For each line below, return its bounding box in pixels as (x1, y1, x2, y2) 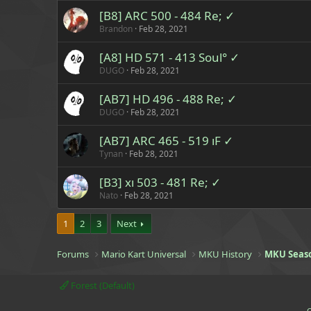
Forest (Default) (69, 279, 135, 292)
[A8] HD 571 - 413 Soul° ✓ (99, 49, 239, 65)
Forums (57, 248, 89, 260)
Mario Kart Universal (101, 248, 187, 260)
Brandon (99, 23, 133, 35)
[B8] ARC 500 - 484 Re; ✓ (99, 8, 235, 24)
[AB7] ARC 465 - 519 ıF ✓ (99, 133, 233, 149)
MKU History (199, 248, 253, 260)
